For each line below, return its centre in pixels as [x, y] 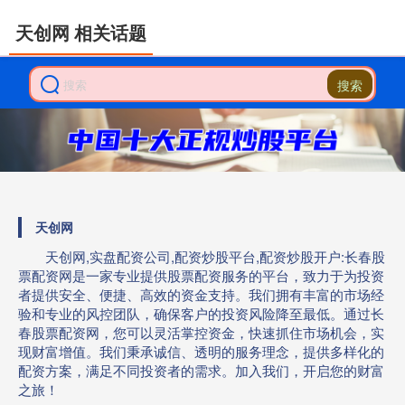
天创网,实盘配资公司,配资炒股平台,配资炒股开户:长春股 [215, 256]
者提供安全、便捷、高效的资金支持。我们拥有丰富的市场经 [201, 294]
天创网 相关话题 [81, 33]
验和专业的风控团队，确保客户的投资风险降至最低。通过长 [201, 313]
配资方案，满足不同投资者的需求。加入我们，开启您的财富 [201, 370]
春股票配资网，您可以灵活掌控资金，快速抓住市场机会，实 [201, 332]
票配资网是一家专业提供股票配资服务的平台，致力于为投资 [201, 275]
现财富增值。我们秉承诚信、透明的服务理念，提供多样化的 [201, 351]
